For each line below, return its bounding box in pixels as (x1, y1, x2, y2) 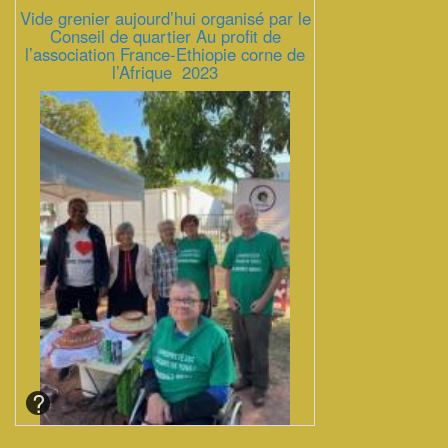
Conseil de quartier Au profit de (49, 24, 281, 49)
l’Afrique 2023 (112, 60, 218, 85)
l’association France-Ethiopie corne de (25, 42, 305, 67)
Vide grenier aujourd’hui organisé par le (19, 6, 311, 31)
